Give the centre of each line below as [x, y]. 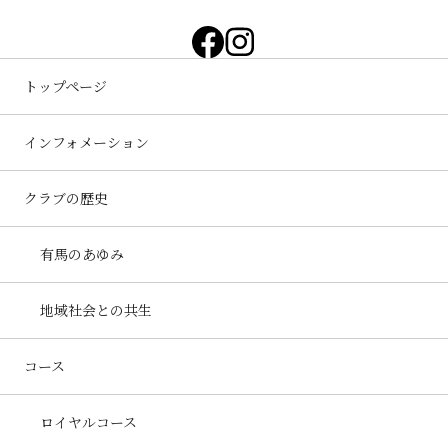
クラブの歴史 [66, 198]
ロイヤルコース [88, 422]
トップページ [65, 86]
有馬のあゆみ [82, 254]
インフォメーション [86, 142]
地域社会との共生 [96, 310]
